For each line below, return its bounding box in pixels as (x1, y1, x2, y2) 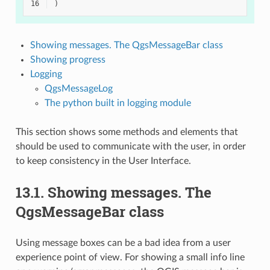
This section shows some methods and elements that (15, 127, 238, 137)
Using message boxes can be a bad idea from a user (15, 237, 231, 248)
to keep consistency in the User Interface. (15, 155, 191, 166)
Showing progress (30, 54, 105, 64)
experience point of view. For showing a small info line (15, 252, 245, 262)
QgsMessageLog (44, 83, 113, 93)
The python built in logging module (44, 98, 191, 108)
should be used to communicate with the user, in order (15, 141, 246, 151)
